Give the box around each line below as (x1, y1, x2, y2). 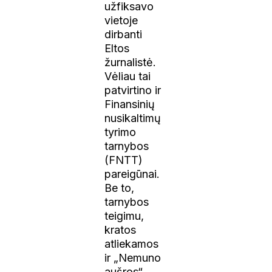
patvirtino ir (104, 83, 161, 97)
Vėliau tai (104, 69, 151, 83)
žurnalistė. (104, 55, 157, 69)
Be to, (104, 181, 135, 194)
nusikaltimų (104, 111, 161, 124)
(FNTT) (104, 153, 143, 166)
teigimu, (104, 209, 144, 222)
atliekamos (104, 237, 159, 250)
